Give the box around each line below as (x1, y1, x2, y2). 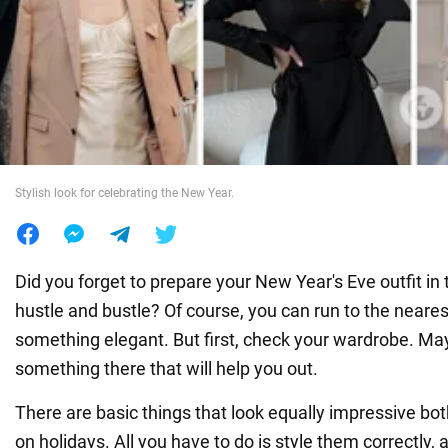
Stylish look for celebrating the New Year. (15, 185, 234, 200)
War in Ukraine (15, 37, 135, 58)
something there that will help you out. (15, 357, 318, 379)
